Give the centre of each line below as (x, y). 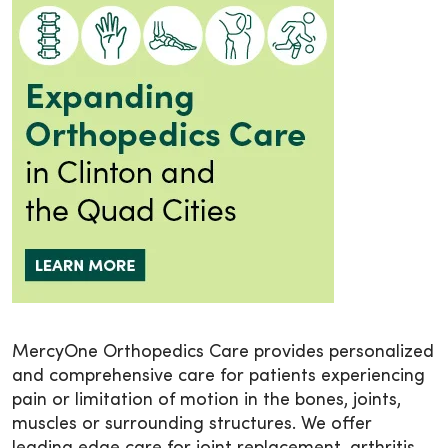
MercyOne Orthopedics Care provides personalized (223, 352)
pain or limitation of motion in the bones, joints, (206, 400)
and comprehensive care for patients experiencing (218, 376)
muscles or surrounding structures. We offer (192, 424)
